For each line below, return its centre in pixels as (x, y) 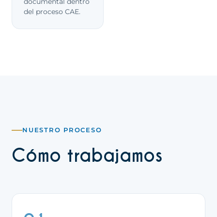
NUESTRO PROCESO (62, 130)
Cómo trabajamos (87, 156)
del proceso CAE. (52, 12)
